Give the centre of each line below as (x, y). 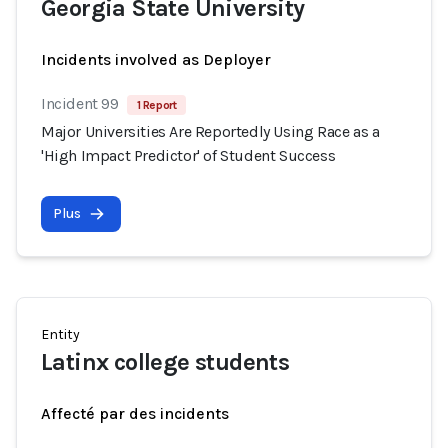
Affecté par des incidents (135, 413)
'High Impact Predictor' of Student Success (188, 155)
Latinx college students (165, 362)
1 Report (156, 105)
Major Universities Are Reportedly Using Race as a (210, 131)
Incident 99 (80, 103)
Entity (60, 334)
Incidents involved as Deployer (156, 59)
